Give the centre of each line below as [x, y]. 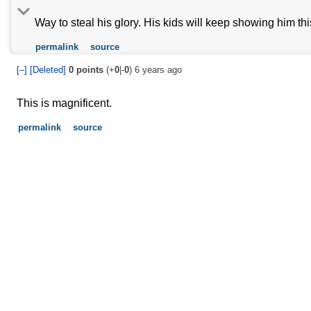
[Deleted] [49, 69]
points [89, 69]
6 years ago [158, 69]
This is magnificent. [64, 103]
